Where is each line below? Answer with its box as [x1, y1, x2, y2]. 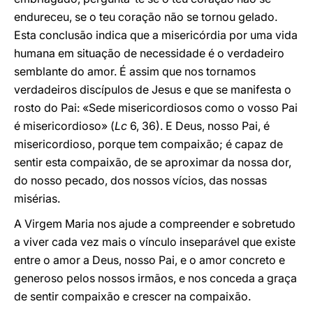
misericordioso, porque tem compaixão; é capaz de [14, 137, 283, 151]
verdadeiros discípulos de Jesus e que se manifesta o [14, 82, 291, 96]
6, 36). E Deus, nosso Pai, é [127, 119, 270, 133]
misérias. [14, 191, 60, 205]
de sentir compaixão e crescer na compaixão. [14, 289, 251, 303]
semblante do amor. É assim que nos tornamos [14, 64, 256, 78]
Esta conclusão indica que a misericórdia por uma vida [14, 28, 298, 42]
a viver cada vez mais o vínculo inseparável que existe [14, 235, 296, 249]
